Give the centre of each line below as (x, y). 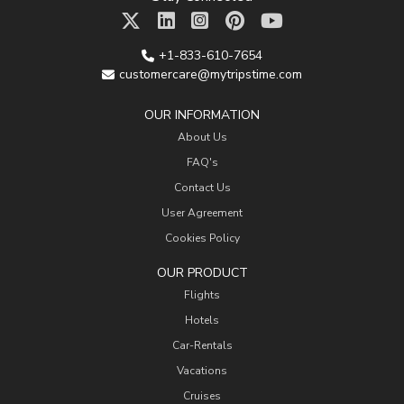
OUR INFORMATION (202, 115)
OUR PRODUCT (202, 273)
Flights (202, 295)
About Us (202, 137)
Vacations (202, 371)
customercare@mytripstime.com (211, 74)
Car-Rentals (202, 345)
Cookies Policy (202, 238)
